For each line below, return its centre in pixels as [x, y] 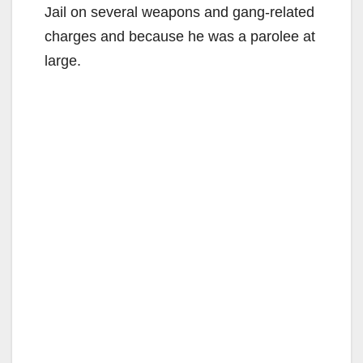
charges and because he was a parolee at [180, 36]
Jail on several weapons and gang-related [179, 12]
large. [63, 60]
